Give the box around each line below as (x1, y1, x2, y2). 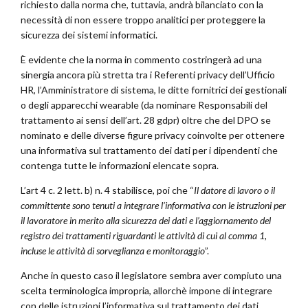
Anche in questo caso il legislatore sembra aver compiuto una (21, 269, 282, 282)
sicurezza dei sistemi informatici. (21, 29, 157, 41)
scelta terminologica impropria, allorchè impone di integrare (21, 285, 272, 297)
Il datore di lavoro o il (194, 184, 275, 197)
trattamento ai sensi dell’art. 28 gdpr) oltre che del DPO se (21, 114, 271, 126)
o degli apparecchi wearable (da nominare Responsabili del (21, 99, 267, 111)
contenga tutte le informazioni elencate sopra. (21, 159, 219, 172)
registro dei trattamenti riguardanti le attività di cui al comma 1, (21, 230, 267, 242)
